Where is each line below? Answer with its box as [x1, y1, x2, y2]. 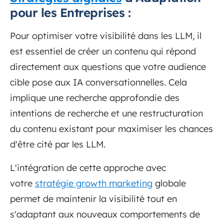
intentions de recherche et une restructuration [10, 107, 203, 119]
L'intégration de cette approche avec [10, 162, 166, 174]
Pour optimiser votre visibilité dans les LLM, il [10, 30, 201, 42]
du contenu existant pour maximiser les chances [10, 123, 213, 135]
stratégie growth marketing [35, 177, 152, 189]
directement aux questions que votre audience [10, 61, 206, 73]
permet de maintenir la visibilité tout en [10, 193, 177, 205]
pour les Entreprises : [10, 5, 130, 20]
